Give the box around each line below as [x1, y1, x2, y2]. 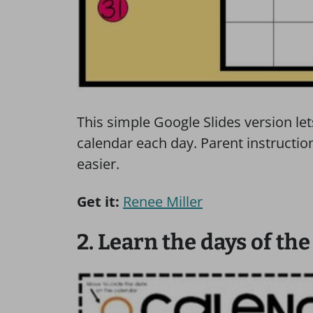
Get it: [77, 191, 119, 211]
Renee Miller [123, 191, 203, 211]
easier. [77, 154, 119, 173]
